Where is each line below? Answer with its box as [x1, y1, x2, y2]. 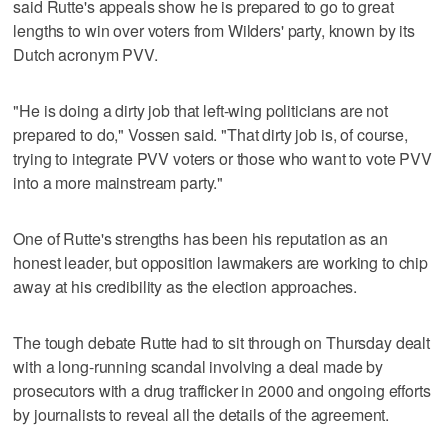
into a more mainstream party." [13, 170, 224, 194]
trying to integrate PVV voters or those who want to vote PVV [13, 146, 432, 170]
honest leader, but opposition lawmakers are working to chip [13, 250, 429, 274]
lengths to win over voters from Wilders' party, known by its [13, 18, 415, 42]
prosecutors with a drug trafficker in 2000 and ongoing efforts [13, 378, 431, 402]
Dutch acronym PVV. [13, 42, 158, 66]
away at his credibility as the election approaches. [13, 274, 358, 298]
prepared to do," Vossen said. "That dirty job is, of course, [13, 122, 408, 146]
